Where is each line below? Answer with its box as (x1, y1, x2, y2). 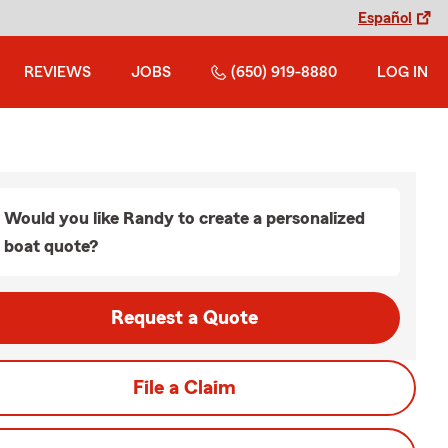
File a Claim (132, 378, 236, 398)
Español (358, 10, 412, 26)
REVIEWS (24, 64, 91, 80)
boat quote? (4, 237, 98, 255)
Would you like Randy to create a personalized (4, 209, 365, 227)
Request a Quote (110, 308, 258, 328)
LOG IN (377, 64, 428, 80)
